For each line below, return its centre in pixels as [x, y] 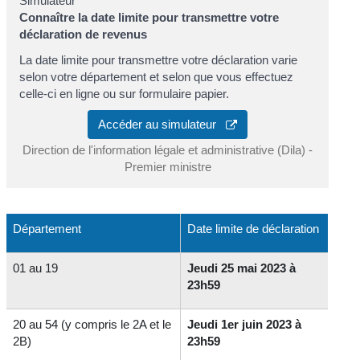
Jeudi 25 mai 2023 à [242, 268]
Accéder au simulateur [162, 125]
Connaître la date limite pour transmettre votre [149, 18]
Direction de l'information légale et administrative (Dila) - [168, 150]
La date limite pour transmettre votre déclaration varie [159, 59]
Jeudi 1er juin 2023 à [245, 325]
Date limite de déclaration [254, 229]
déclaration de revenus [84, 35]
